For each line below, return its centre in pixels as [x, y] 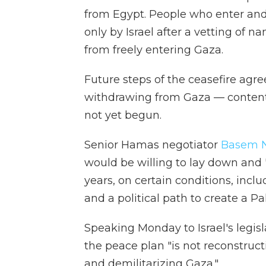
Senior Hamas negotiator [153, 145]
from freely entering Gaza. [154, 50]
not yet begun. [123, 115]
